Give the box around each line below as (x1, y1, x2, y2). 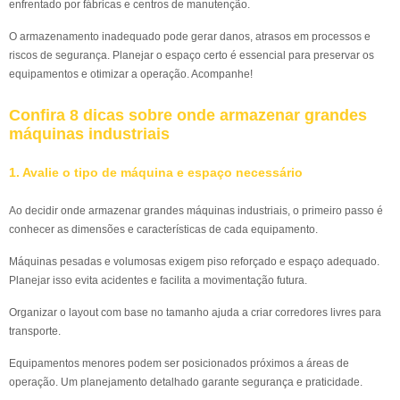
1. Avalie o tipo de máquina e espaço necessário (9, 166, 303, 179)
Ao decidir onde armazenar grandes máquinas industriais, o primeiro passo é (9, 204, 383, 217)
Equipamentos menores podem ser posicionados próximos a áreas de (9, 357, 349, 370)
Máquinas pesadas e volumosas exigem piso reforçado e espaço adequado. (9, 255, 379, 268)
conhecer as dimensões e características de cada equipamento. (9, 223, 318, 236)
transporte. (9, 325, 61, 337)
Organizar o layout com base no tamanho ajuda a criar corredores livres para (9, 306, 381, 319)
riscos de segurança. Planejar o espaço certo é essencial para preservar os (9, 49, 374, 62)
